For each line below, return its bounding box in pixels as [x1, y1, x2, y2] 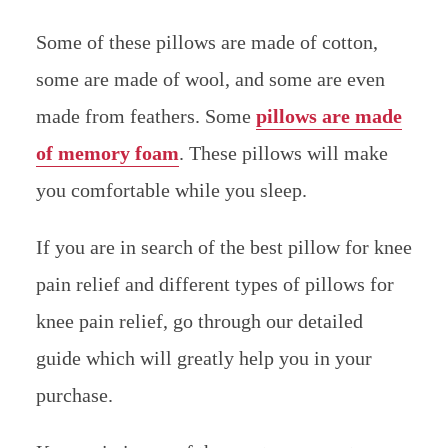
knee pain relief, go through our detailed [35, 309, 363, 332]
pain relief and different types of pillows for [35, 272, 394, 295]
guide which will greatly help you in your [35, 346, 372, 369]
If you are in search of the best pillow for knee [35, 235, 412, 258]
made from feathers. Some [35, 104, 256, 127]
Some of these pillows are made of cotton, [35, 30, 378, 53]
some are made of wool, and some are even [35, 67, 385, 90]
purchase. [35, 383, 113, 406]
